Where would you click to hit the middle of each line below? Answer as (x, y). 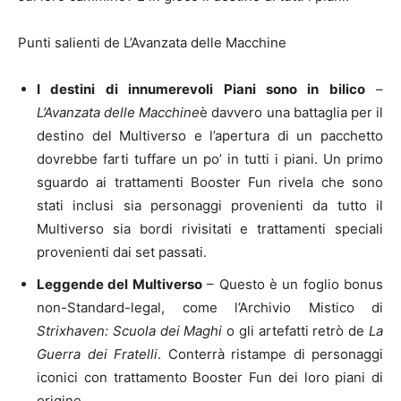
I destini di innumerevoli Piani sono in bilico (201, 89)
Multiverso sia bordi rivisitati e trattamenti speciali (210, 228)
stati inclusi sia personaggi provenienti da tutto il (210, 205)
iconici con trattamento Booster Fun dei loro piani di (210, 377)
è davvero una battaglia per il (292, 112)
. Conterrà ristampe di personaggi (270, 354)
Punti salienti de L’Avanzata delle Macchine (152, 42)
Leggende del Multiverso (119, 284)
